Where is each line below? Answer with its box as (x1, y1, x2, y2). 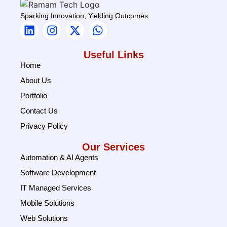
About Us (20, 75, 51, 85)
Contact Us (20, 106, 58, 115)
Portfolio (20, 91, 47, 100)
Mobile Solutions (20, 198, 74, 207)
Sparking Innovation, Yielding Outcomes (20, 12, 148, 20)
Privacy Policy (20, 121, 68, 130)
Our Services (82, 141, 145, 153)
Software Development (20, 168, 96, 177)
